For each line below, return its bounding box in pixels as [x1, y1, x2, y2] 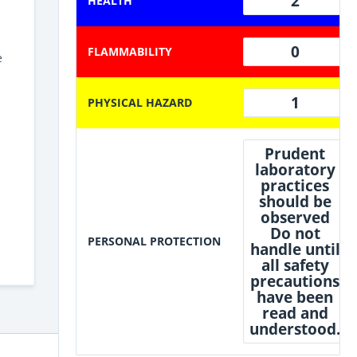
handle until [249, 238, 340, 260]
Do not [269, 222, 320, 244]
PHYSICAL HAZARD [88, 94, 192, 110]
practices [261, 175, 329, 196]
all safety [261, 254, 329, 276]
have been [257, 286, 333, 308]
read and [261, 302, 328, 324]
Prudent [265, 143, 325, 164]
